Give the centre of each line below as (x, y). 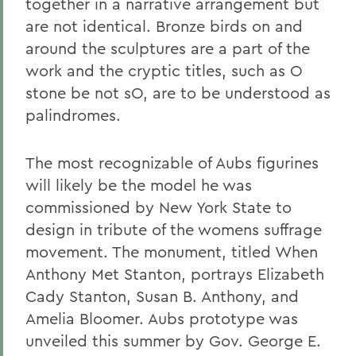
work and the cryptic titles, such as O (164, 70)
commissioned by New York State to (159, 207)
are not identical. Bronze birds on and (164, 26)
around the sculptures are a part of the (168, 48)
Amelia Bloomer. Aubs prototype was (162, 318)
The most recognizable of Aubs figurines (172, 163)
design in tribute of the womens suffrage (174, 229)
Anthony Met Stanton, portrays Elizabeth (175, 274)
